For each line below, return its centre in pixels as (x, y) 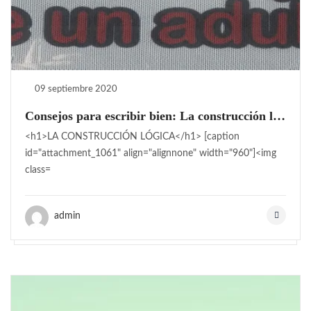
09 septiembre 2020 (76, 89)
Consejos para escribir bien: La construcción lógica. (279, 116)
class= (38, 170)
